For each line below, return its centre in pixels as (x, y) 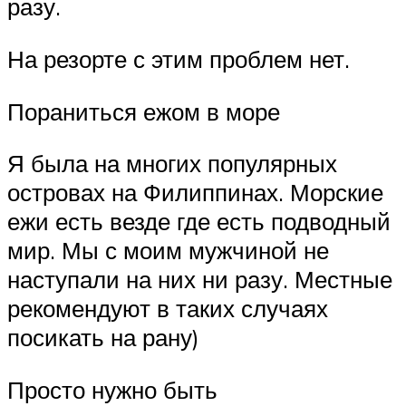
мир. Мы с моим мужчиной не (168, 251)
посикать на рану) (103, 338)
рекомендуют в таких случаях (168, 309)
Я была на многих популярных (172, 164)
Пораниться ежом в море (144, 111)
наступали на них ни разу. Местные (200, 280)
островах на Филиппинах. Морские (195, 193)
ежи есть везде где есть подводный (199, 222)
